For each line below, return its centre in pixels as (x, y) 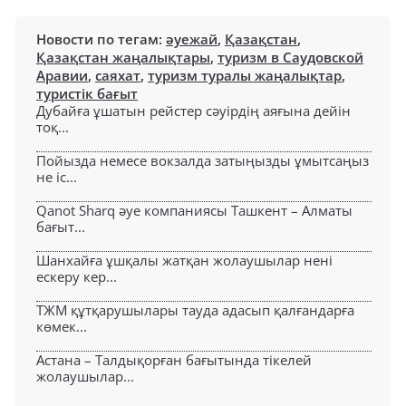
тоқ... (53, 126)
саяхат (118, 75)
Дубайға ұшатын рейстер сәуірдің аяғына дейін (193, 110)
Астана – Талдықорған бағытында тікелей (174, 359)
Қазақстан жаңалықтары (123, 57)
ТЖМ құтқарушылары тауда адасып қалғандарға (195, 309)
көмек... (62, 326)
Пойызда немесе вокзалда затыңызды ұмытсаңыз (203, 160)
